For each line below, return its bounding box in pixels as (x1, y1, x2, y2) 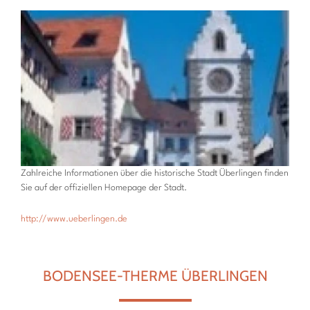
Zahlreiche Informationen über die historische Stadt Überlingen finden (21, 168, 289, 178)
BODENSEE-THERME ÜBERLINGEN (42, 266, 268, 284)
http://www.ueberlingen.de (21, 214, 127, 224)
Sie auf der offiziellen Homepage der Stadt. (21, 183, 187, 192)
